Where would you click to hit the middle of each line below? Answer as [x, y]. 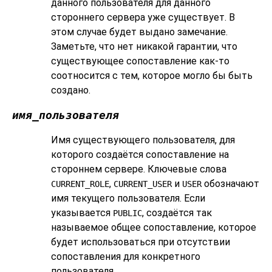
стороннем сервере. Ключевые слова [139, 169]
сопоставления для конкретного [126, 256]
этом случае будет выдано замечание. [139, 32]
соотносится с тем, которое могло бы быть [152, 75]
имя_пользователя [66, 115]
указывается [82, 212]
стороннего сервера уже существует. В [143, 17]
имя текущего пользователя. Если [128, 198]
